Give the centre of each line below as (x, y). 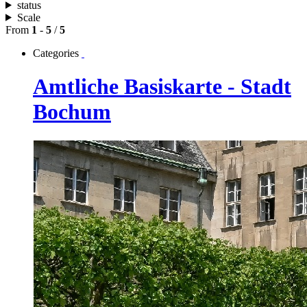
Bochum (72, 112)
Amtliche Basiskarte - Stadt (162, 87)
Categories (56, 53)
